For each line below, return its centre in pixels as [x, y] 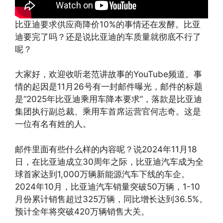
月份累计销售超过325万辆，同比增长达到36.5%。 [111, 199]
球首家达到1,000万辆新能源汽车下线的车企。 [102, 174]
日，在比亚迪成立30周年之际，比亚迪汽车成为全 [109, 162]
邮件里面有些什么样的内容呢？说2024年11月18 [106, 149]
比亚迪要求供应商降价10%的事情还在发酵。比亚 [108, 24]
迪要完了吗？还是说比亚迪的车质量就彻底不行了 [108, 37]
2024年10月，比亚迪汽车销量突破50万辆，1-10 [108, 186]
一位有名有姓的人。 [53, 124]
